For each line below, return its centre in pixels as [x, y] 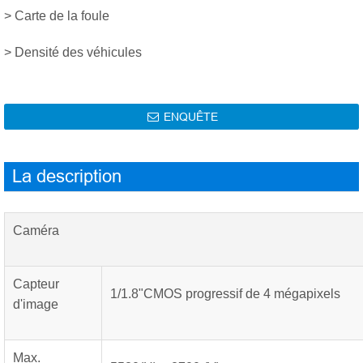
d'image [36, 304]
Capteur [36, 284]
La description [67, 176]
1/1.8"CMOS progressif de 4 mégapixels [225, 294]
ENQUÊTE [190, 117]
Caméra [36, 231]
